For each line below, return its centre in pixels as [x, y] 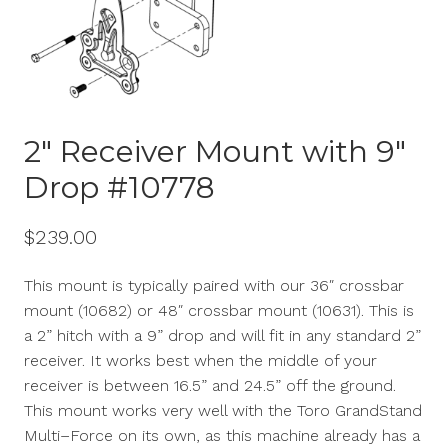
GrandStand [378, 410]
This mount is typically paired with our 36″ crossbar [213, 285]
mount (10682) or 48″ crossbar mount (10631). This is [218, 310]
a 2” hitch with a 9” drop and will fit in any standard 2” [222, 335]
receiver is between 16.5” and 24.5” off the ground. [209, 385]
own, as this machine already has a [289, 435]
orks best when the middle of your [247, 360]
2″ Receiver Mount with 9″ [214, 151]
